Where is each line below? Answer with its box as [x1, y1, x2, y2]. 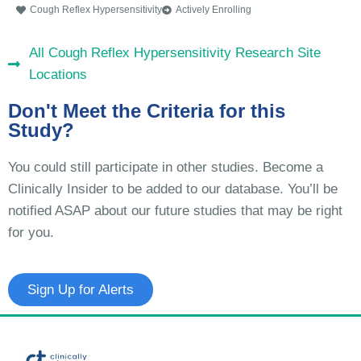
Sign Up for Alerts [27, 282, 134, 298]
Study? [8, 119, 74, 142]
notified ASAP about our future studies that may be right [8, 203, 342, 219]
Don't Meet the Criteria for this [8, 100, 285, 122]
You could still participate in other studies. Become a [8, 160, 323, 176]
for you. [8, 225, 54, 241]
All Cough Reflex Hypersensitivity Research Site [29, 45, 322, 61]
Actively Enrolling [176, 4, 251, 16]
